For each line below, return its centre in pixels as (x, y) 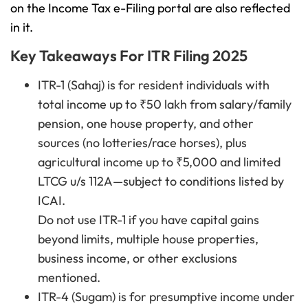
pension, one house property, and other (146, 124)
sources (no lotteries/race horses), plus (142, 143)
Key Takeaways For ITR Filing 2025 (129, 56)
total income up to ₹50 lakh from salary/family (165, 104)
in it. (22, 27)
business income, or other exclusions (137, 258)
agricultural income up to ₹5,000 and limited (159, 162)
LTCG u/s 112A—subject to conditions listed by (161, 181)
